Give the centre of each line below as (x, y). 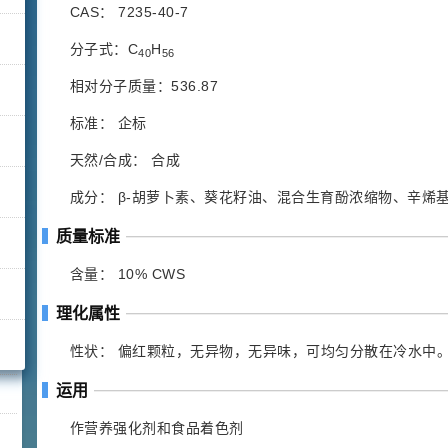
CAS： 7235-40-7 (129, 12)
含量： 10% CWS (127, 274)
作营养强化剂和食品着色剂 (156, 428)
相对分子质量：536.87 (143, 86)
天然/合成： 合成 (124, 160)
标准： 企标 (108, 123)
